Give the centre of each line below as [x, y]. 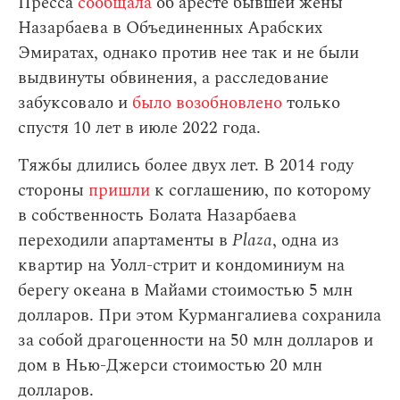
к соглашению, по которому [260, 191]
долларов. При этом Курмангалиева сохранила [200, 316]
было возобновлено [207, 103]
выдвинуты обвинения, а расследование [173, 78]
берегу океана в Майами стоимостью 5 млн [185, 291]
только [311, 103]
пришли [119, 191]
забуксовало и [75, 103]
